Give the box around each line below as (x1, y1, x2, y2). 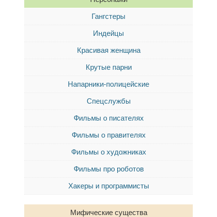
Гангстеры (92, 12, 125, 20)
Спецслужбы (86, 97, 131, 105)
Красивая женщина (77, 46, 140, 54)
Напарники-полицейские (68, 80, 149, 88)
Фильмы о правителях (71, 131, 146, 139)
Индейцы (93, 29, 124, 37)
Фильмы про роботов (73, 165, 144, 173)
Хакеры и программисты (68, 182, 149, 190)
